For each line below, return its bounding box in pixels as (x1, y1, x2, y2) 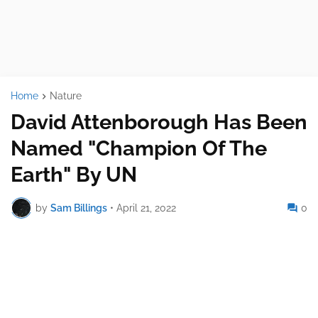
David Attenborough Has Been (11, 110, 307, 135)
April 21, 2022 (116, 202, 176, 214)
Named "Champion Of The (11, 136, 267, 161)
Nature (50, 90, 82, 102)
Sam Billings (50, 202, 107, 214)
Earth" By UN (11, 163, 137, 187)
